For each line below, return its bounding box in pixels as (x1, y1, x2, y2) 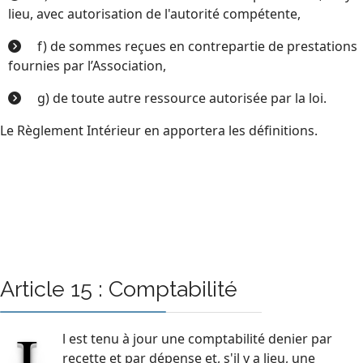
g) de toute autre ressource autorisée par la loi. (37, 88, 327, 107)
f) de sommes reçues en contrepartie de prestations (37, 36, 357, 55)
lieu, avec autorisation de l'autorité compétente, (8, 4, 301, 23)
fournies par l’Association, (8, 56, 166, 75)
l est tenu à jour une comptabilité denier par (62, 329, 332, 348)
